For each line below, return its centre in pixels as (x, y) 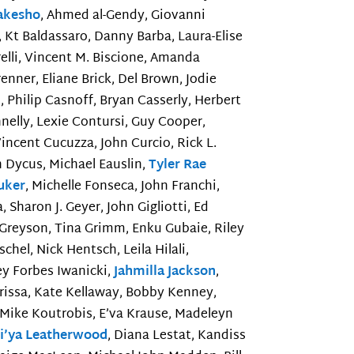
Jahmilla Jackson (165, 273)
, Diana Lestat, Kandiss (177, 337)
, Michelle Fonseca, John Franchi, (123, 187)
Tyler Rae (178, 166)
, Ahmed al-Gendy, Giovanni (123, 17)
